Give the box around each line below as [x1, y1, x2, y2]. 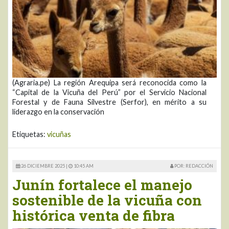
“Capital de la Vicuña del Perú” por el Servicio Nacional [12, 87, 207, 97]
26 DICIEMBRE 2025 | [20, 163, 68, 169]
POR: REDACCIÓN [173, 163, 213, 169]
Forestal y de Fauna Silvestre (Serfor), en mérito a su [12, 97, 207, 106]
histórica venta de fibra [12, 205, 175, 225]
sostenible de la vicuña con [12, 190, 202, 210]
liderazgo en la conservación [12, 107, 104, 116]
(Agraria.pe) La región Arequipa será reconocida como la [12, 78, 207, 87]
